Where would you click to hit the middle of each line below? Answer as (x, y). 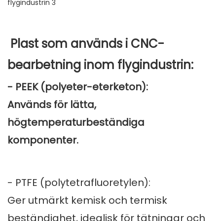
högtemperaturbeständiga (76, 123)
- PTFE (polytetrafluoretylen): (79, 183)
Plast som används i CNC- (86, 44)
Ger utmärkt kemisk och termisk (87, 201)
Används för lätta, (52, 105)
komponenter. (43, 140)
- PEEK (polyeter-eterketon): (78, 87)
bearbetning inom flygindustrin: (100, 65)
